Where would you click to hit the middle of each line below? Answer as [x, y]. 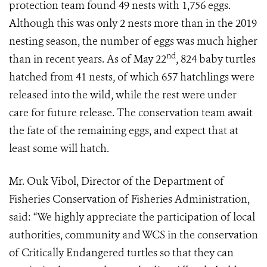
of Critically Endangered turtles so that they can [121, 253]
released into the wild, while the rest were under [123, 95]
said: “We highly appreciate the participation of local [132, 217]
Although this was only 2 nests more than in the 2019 [133, 24]
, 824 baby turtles [216, 59]
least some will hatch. [59, 149]
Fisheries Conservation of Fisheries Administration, [129, 199]
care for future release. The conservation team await [131, 113]
